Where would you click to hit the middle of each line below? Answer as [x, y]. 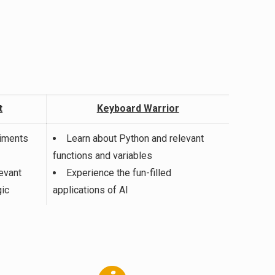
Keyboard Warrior [138, 109]
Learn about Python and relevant [135, 139]
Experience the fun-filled [119, 173]
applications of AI [91, 190]
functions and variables [103, 156]
